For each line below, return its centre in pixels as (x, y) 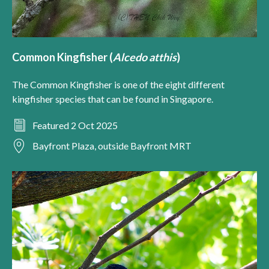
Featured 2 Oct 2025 (75, 125)
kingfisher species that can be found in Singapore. (113, 99)
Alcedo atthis (145, 57)
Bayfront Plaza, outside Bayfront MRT (112, 146)
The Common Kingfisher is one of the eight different (118, 85)
